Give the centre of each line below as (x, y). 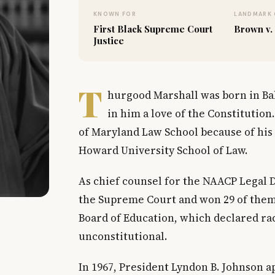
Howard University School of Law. (163, 150)
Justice (109, 41)
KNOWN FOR (115, 14)
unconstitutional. (123, 236)
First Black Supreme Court (153, 29)
